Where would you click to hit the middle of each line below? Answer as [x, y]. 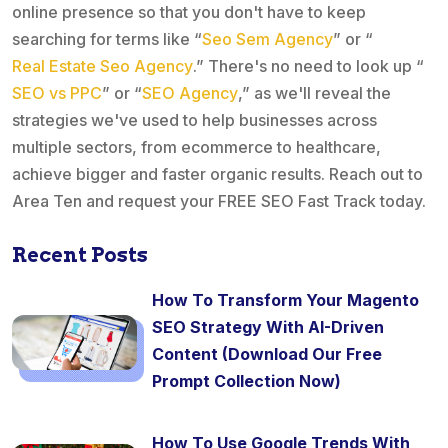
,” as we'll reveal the [314, 93]
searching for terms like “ [107, 39]
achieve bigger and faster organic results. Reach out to [217, 174]
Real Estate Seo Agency [102, 66]
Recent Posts [80, 255]
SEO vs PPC [57, 93]
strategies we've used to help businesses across [194, 120]
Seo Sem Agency [267, 39]
